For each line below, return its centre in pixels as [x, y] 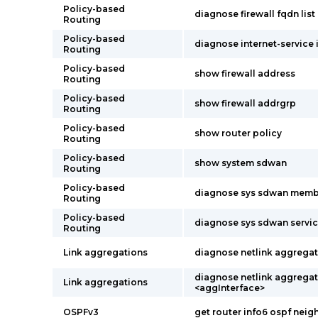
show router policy [238, 133]
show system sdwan [241, 163]
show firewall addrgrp [245, 103]
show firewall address [245, 73]
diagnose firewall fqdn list [255, 14]
